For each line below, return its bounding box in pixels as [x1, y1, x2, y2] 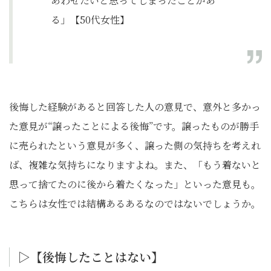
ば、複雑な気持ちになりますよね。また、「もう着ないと [9, 158, 261, 172]
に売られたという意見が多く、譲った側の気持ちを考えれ [9, 139, 261, 152]
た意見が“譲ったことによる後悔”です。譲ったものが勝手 [9, 119, 259, 133]
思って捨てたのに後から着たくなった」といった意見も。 [9, 177, 261, 191]
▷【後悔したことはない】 [18, 248, 163, 266]
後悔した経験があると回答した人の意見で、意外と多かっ [9, 100, 261, 114]
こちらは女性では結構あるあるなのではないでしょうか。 [9, 197, 261, 211]
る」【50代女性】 [51, 13, 129, 27]
